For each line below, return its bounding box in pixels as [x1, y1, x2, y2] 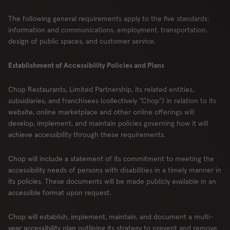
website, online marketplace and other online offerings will [8, 107, 194, 117]
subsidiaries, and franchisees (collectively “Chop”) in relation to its [8, 96, 216, 105]
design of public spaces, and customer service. [8, 36, 158, 46]
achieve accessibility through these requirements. [8, 130, 167, 139]
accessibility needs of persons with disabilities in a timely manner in [8, 165, 221, 175]
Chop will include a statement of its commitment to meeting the [8, 154, 214, 163]
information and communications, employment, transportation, [8, 25, 207, 34]
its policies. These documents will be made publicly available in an [8, 177, 216, 186]
